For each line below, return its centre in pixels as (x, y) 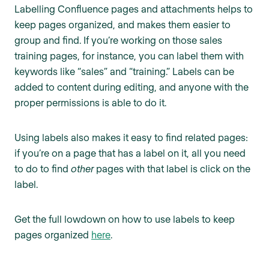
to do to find (43, 169)
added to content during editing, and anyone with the (131, 87)
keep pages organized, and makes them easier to (122, 25)
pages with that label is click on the (172, 169)
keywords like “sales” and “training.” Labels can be (124, 71)
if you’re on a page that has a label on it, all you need (130, 153)
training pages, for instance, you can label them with (129, 56)
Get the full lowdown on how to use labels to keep (125, 219)
